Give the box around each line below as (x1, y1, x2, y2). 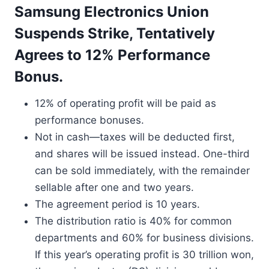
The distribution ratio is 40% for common (35, 215, 232, 227)
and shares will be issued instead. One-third (35, 148, 250, 160)
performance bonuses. (35, 114, 144, 126)
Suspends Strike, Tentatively (14, 25, 215, 42)
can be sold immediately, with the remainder (35, 165, 250, 177)
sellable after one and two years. (35, 181, 194, 193)
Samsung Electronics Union (14, 3, 209, 20)
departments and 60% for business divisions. (35, 232, 254, 244)
